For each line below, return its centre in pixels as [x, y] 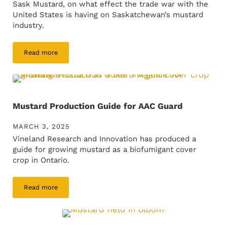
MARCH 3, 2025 [41, 127]
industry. [28, 26]
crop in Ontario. [41, 160]
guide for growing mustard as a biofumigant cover [104, 150]
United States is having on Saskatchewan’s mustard [108, 15]
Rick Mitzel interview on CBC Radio [94, 55]
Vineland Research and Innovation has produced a [104, 139]
